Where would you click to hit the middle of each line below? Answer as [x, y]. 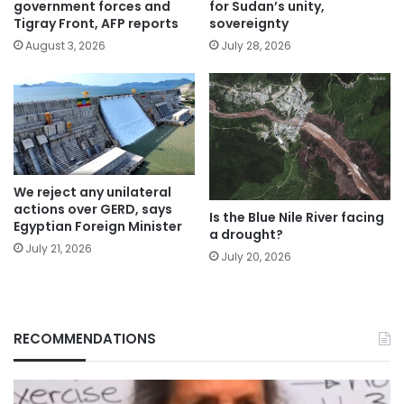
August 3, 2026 [65, 45]
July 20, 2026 [256, 256]
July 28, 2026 [256, 45]
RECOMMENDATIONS [85, 338]
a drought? [246, 234]
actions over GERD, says [93, 210]
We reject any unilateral [92, 193]
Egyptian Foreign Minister [98, 227]
